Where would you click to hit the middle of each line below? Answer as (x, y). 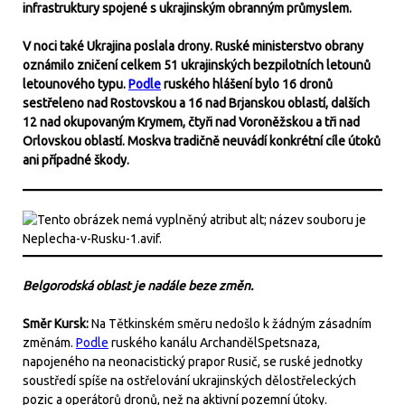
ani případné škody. (76, 160)
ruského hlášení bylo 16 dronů (247, 84)
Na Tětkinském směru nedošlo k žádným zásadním (231, 324)
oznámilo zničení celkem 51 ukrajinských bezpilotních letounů (197, 65)
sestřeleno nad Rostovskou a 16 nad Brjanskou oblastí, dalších (196, 103)
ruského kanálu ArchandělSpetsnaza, (214, 343)
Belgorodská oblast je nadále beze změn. (139, 286)
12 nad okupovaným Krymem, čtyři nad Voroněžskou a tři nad (191, 122)
